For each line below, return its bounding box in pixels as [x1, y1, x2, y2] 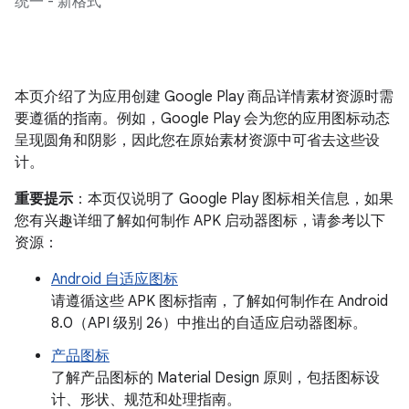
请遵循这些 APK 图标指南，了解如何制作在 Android [51, 292, 388, 310]
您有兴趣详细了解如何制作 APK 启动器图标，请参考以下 [15, 212, 385, 230]
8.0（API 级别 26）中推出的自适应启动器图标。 [51, 314, 367, 332]
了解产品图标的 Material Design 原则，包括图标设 [51, 369, 380, 387]
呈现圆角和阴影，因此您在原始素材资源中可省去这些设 [15, 131, 380, 150]
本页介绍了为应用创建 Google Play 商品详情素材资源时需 [15, 88, 393, 106]
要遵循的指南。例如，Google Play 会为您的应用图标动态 [15, 110, 390, 128]
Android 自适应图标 [51, 270, 178, 288]
